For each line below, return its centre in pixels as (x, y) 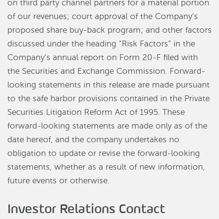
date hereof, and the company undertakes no (93, 140)
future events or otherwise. (58, 181)
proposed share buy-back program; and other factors (109, 30)
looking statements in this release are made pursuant (109, 85)
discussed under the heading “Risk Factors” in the (101, 44)
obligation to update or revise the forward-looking (104, 153)
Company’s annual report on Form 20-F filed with (103, 58)
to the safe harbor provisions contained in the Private (109, 99)
